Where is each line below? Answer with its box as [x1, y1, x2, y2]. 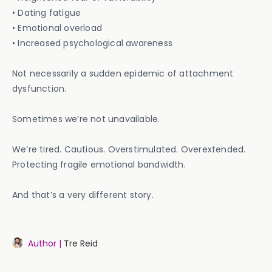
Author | [28, 237, 61, 250]
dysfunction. [12, 83, 67, 95]
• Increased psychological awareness [12, 37, 172, 49]
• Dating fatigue [12, 7, 81, 19]
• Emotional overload [12, 22, 102, 34]
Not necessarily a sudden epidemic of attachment [12, 67, 234, 80]
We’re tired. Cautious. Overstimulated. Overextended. [12, 143, 246, 155]
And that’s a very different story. [12, 189, 154, 201]
